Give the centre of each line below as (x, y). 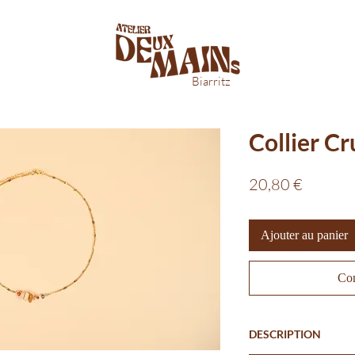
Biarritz (211, 81)
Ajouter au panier (304, 235)
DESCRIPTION (285, 334)
